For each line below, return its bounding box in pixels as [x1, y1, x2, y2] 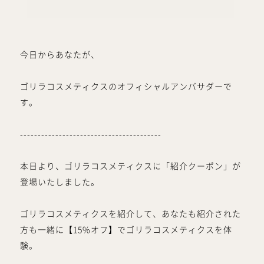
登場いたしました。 [19, 177, 100, 186]
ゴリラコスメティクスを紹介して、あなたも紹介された [19, 209, 241, 218]
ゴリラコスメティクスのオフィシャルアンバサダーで [19, 82, 232, 91]
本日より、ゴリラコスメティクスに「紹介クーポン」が [19, 161, 241, 170]
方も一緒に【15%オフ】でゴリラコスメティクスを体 [19, 225, 232, 234]
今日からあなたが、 [19, 50, 100, 59]
